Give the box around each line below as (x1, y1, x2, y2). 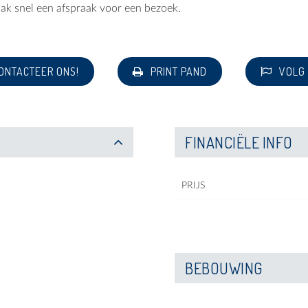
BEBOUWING (185, 258, 263, 278)
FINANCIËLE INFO (185, 133, 293, 153)
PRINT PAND (147, 65, 207, 79)
